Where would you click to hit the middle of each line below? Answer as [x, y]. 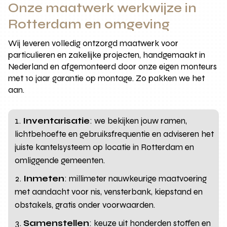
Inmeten [44, 178]
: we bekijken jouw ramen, [139, 121]
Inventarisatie [56, 121]
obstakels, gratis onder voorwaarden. [85, 205]
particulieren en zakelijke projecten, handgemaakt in [107, 55]
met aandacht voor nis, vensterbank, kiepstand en [109, 192]
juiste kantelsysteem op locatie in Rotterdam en [105, 147]
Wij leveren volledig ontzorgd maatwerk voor [93, 43]
